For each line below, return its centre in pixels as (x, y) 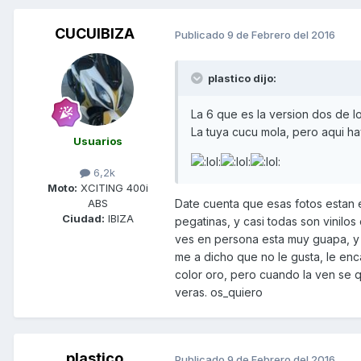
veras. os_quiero (219, 293)
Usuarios (98, 141)
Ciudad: (83, 219)
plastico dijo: (241, 79)
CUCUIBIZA (94, 34)
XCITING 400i (112, 188)
